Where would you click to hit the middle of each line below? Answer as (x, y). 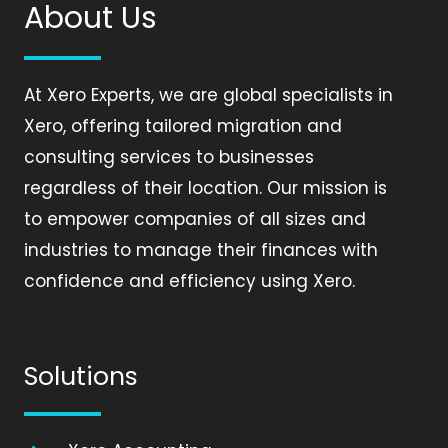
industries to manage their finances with (201, 249)
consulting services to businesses (169, 156)
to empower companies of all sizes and (195, 218)
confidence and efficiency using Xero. (189, 280)
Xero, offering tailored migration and (183, 125)
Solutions (81, 376)
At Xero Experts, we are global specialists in (208, 94)
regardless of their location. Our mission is (205, 187)
